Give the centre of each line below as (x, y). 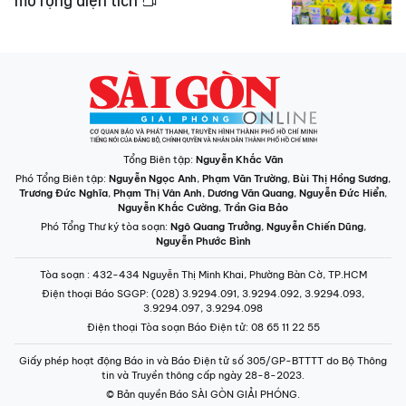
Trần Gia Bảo (256, 208)
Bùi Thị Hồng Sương (340, 179)
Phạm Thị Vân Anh (158, 193)
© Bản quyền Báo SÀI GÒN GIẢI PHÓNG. (203, 394)
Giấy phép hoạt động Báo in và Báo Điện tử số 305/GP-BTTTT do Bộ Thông (203, 361)
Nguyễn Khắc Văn (239, 159)
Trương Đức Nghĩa (63, 193)
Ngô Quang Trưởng (215, 227)
